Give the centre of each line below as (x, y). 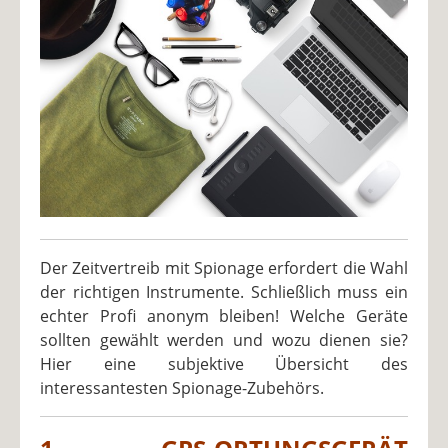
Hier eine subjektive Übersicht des (224, 363)
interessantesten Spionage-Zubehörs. (182, 387)
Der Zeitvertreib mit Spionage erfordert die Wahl (224, 267)
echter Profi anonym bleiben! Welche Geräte (224, 315)
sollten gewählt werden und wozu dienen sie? (224, 339)
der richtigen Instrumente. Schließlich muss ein (224, 291)
